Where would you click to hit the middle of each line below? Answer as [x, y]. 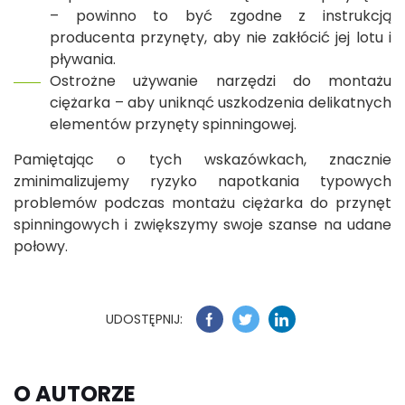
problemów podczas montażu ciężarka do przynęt [202, 203]
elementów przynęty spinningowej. [173, 125]
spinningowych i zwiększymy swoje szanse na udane [202, 225]
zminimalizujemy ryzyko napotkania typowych [202, 182]
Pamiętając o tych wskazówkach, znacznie [202, 160]
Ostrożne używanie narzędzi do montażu [221, 81]
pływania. [83, 60]
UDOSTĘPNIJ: [144, 319]
